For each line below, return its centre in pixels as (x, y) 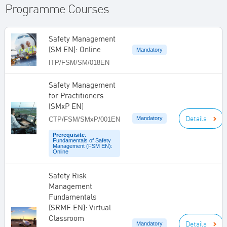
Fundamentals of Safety (82, 141)
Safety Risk (68, 175)
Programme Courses (57, 9)
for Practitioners (76, 95)
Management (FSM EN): (83, 146)
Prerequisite (69, 135)
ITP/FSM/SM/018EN (79, 62)
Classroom (66, 218)
